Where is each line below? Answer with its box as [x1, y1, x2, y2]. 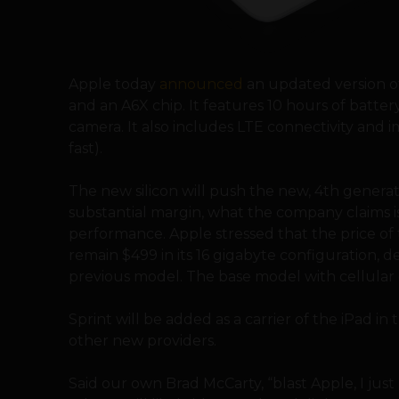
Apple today [69, 75, 159, 93]
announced [159, 75, 243, 93]
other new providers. [69, 331, 216, 349]
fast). [69, 139, 102, 157]
